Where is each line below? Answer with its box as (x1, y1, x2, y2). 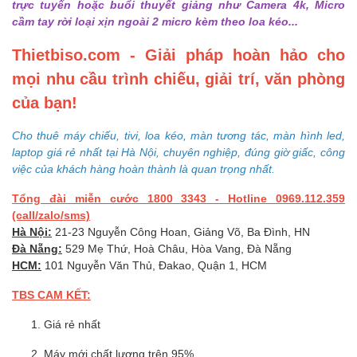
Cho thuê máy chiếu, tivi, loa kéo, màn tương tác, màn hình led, (12, 127, 345, 142)
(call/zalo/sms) (12, 207, 90, 222)
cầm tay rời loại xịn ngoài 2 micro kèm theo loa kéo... (12, 14, 298, 28)
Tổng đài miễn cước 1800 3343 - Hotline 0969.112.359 (12, 190, 345, 205)
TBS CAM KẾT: (12, 287, 91, 301)
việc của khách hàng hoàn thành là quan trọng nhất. (12, 161, 275, 175)
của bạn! (12, 92, 77, 112)
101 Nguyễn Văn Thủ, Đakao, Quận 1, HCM (41, 257, 267, 272)
